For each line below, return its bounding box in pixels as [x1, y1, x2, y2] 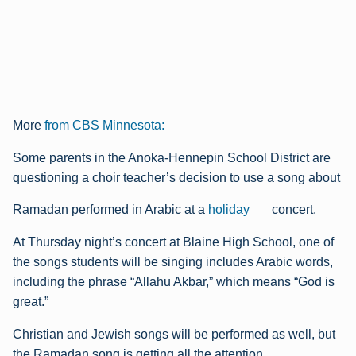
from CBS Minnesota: [44, 118, 164, 132]
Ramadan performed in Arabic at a [13, 202, 208, 216]
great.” [13, 294, 48, 308]
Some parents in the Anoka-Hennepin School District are [13, 150, 331, 164]
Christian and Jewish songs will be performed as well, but [13, 327, 335, 341]
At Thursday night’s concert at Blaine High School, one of [13, 234, 334, 249]
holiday [208, 202, 250, 216]
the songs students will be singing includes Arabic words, [13, 254, 333, 269]
